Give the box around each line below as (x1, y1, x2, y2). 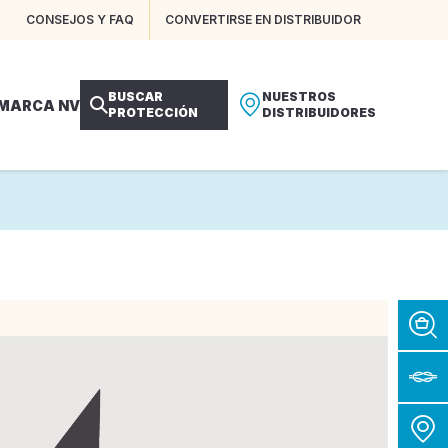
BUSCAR (108, 89, 163, 104)
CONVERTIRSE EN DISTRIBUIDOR (165, 12, 361, 27)
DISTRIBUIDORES (262, 105, 376, 120)
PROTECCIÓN (108, 105, 198, 120)
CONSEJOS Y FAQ (26, 12, 134, 27)
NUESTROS (262, 89, 336, 104)
